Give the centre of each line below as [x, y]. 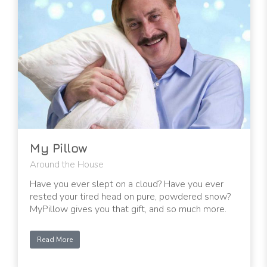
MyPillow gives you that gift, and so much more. [128, 209]
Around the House [67, 165]
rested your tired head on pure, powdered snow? [130, 197]
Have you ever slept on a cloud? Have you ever [127, 184]
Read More [55, 240]
